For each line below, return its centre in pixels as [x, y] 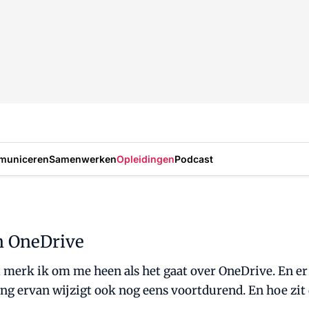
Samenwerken [83, 159]
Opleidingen [146, 159]
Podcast [194, 159]
